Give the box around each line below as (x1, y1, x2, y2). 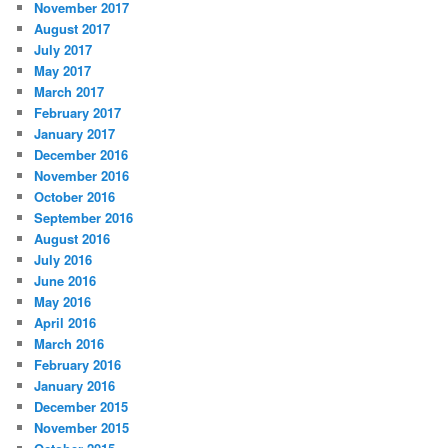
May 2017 (34, 61, 92, 81)
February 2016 (34, 355, 122, 375)
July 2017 (34, 40, 93, 60)
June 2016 (34, 271, 97, 291)
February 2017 (34, 103, 122, 123)
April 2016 (34, 313, 97, 333)
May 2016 (34, 292, 92, 312)
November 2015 (34, 418, 130, 438)
